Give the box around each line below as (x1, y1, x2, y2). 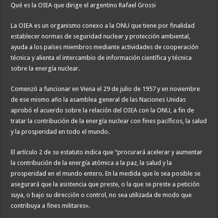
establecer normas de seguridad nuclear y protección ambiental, (11, 33, 191, 40)
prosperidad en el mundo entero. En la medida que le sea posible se (11, 170, 201, 178)
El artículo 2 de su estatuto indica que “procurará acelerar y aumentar (11, 148, 203, 156)
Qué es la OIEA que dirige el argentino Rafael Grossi (11, 1, 156, 9)
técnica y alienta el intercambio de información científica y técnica (11, 54, 192, 62)
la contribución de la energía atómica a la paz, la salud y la (11, 159, 172, 167)
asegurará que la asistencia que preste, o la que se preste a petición (11, 181, 200, 188)
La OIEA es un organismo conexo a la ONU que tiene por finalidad (11, 22, 195, 30)
